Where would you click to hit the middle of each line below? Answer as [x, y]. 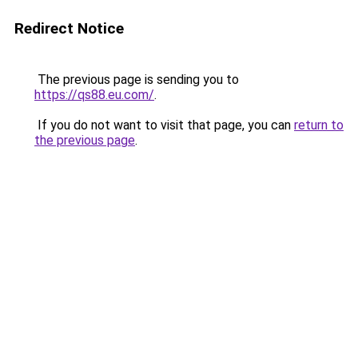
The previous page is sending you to [137, 80]
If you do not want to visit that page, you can [164, 125]
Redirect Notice [69, 28]
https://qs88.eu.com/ [94, 95]
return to [319, 125]
